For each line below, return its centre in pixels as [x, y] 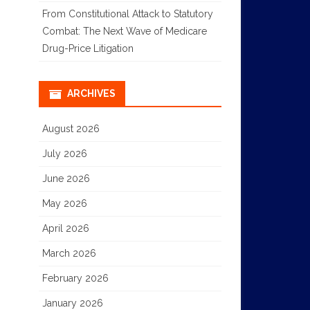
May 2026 [64, 203]
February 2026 [75, 278]
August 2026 [71, 128]
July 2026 [64, 153]
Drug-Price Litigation [88, 48]
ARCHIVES [91, 93]
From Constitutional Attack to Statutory [127, 13]
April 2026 [65, 228]
